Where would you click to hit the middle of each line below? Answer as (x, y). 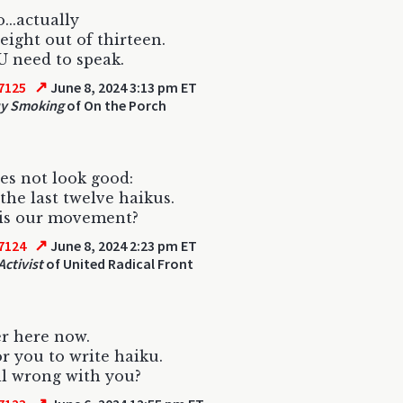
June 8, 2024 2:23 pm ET (123, 246)
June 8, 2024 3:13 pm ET (123, 87)
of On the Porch (115, 105)
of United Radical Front (118, 264)
